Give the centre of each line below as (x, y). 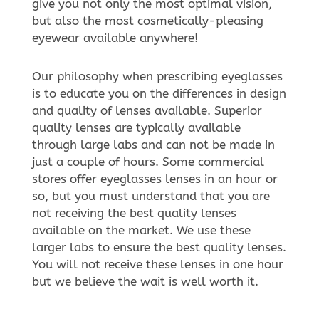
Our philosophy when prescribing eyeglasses (157, 76)
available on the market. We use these (141, 230)
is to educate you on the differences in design (159, 93)
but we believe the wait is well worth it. (145, 281)
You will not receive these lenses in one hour (157, 264)
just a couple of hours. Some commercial (148, 161)
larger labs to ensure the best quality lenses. (159, 247)
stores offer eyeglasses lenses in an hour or (155, 178)
